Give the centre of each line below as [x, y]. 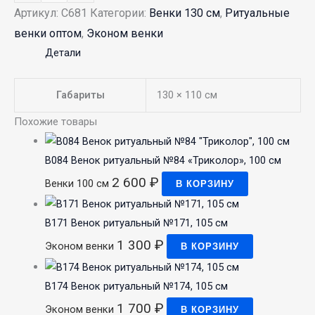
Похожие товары [56, 122]
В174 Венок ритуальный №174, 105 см [136, 287]
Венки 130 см [185, 13]
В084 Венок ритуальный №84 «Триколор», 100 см [163, 160]
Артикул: [38, 13]
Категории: [120, 13]
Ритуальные [257, 13]
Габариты [80, 95]
